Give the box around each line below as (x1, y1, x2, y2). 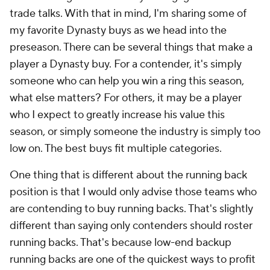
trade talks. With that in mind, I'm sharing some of (10, 7, 246, 20)
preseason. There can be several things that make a (10, 40, 253, 54)
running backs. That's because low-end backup (10, 236, 231, 250)
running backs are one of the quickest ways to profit (10, 253, 256, 266)
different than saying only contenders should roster (10, 219, 253, 233)
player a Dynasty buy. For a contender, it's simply (10, 57, 242, 71)
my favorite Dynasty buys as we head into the (10, 24, 227, 37)
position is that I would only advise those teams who (10, 185, 257, 199)
